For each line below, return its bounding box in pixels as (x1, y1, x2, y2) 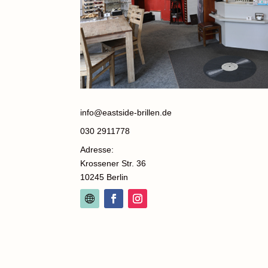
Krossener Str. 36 (80, 159, 147, 169)
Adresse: (80, 145, 114, 155)
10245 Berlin (80, 172, 129, 182)
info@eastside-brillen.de (80, 108, 172, 118)
